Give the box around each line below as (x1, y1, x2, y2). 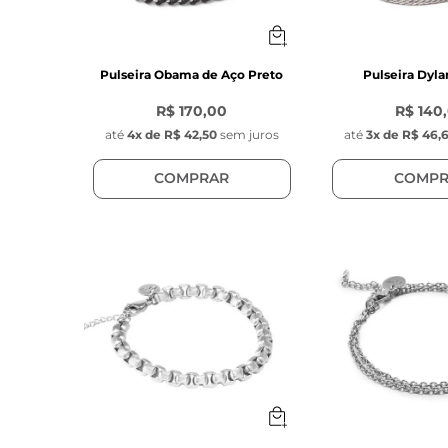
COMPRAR (154, 169, 230, 188)
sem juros (219, 126, 279, 142)
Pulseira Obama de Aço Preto (100, 66, 284, 82)
